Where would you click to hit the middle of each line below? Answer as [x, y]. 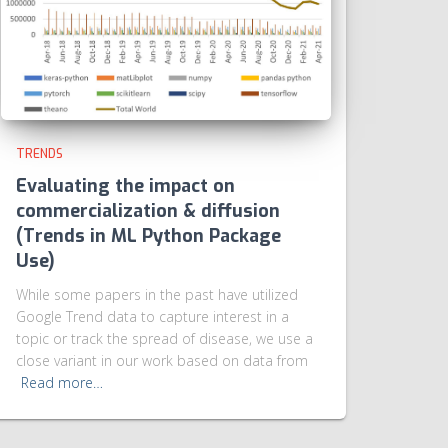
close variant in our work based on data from [162, 360]
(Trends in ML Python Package [148, 235]
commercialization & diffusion [148, 210]
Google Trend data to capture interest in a [152, 316]
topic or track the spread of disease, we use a [164, 338]
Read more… [62, 382]
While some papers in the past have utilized [157, 294]
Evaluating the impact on [125, 185]
